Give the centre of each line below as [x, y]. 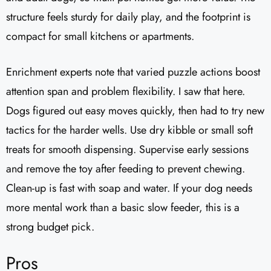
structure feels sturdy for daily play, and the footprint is [128, 17]
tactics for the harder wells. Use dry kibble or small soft [129, 130]
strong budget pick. [50, 227]
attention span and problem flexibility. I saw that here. [126, 92]
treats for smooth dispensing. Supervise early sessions [127, 150]
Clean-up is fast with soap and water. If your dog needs [129, 188]
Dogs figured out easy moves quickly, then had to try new [135, 111]
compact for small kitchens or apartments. [100, 37]
